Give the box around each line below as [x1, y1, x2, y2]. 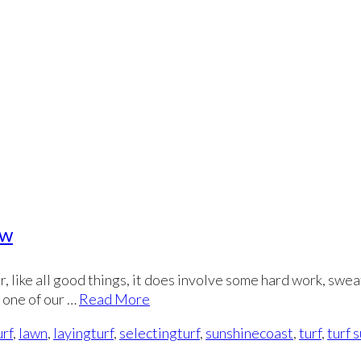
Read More [79, 290, 150, 308]
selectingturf [119, 324, 200, 342]
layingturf [53, 324, 114, 342]
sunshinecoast [205, 324, 293, 342]
